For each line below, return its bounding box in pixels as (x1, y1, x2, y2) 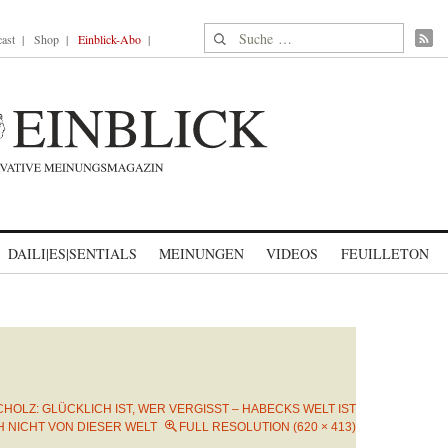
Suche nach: (204, 24, 281, 45)
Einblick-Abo (78, 31, 141, 47)
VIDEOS (266, 244, 318, 263)
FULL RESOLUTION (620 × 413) (179, 420, 356, 434)
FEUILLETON (340, 244, 429, 263)
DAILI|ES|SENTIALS (8, 244, 137, 263)
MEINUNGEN (159, 244, 244, 263)
